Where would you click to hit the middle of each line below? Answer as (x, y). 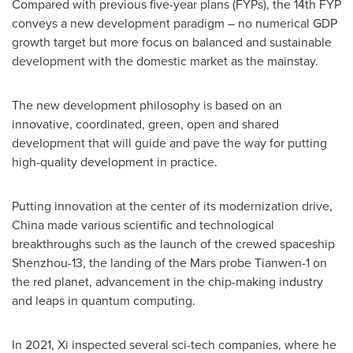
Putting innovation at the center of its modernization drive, (172, 206)
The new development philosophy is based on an (147, 105)
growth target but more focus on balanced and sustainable (172, 42)
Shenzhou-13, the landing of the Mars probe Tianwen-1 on (169, 263)
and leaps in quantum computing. (104, 301)
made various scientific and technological (159, 225)
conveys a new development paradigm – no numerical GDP (175, 23)
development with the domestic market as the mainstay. (165, 61)
